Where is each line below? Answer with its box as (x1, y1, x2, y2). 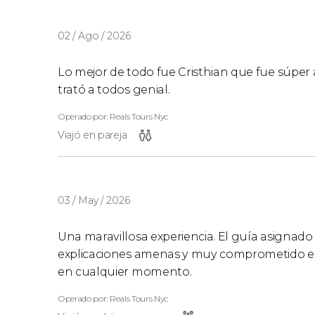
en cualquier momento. (58, 264, 192, 278)
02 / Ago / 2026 (58, 29, 131, 42)
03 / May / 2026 (58, 193, 130, 207)
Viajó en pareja (58, 128, 127, 141)
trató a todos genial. (58, 82, 170, 96)
